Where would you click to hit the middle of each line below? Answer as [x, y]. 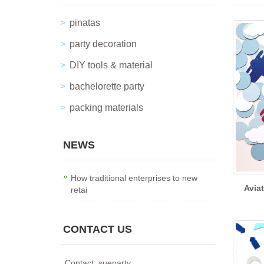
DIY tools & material [111, 65]
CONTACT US [98, 229]
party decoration [103, 44]
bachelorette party [107, 86]
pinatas [85, 23]
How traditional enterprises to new [134, 178]
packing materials [106, 108]
